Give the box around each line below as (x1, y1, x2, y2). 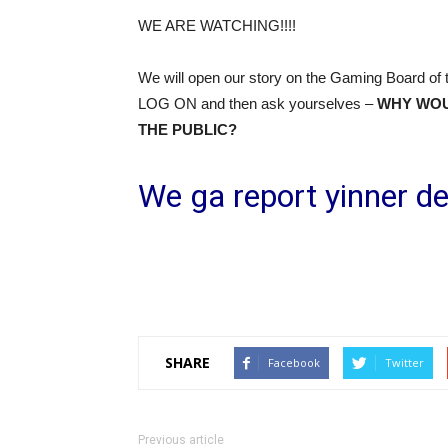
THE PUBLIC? (138, 120, 237, 138)
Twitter (385, 354, 424, 370)
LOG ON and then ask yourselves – (138, 94, 377, 112)
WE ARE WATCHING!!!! (138, 16, 296, 34)
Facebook (268, 354, 320, 370)
